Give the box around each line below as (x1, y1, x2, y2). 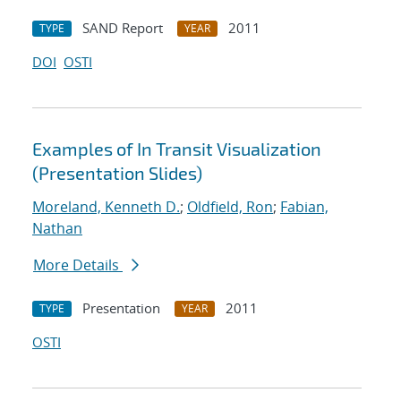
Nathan (32, 218, 82, 239)
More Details (33, 255, 123, 276)
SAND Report (82, 19, 163, 38)
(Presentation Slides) (32, 162, 202, 184)
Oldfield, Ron (187, 197, 273, 218)
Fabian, (280, 197, 328, 218)
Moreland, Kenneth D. (32, 197, 180, 218)
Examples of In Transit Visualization (32, 138, 321, 160)
